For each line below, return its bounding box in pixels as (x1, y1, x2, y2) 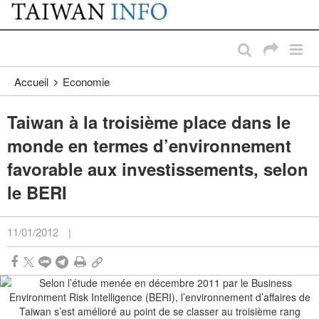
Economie (63, 74, 110, 90)
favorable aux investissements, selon (7, 157, 308, 182)
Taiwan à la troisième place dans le (7, 110, 291, 135)
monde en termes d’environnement (7, 133, 291, 158)
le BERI (7, 180, 67, 205)
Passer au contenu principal (12, 7, 137, 21)
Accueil (14, 74, 48, 90)
